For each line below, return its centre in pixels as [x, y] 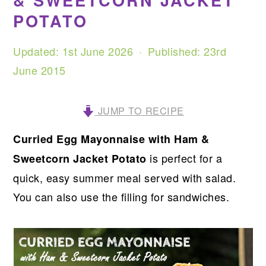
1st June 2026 [98, 51]
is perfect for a [184, 158]
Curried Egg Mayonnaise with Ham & [111, 139]
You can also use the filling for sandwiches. [121, 197]
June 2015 [39, 70]
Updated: [38, 51]
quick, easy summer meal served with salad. [125, 178]
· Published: [169, 51]
